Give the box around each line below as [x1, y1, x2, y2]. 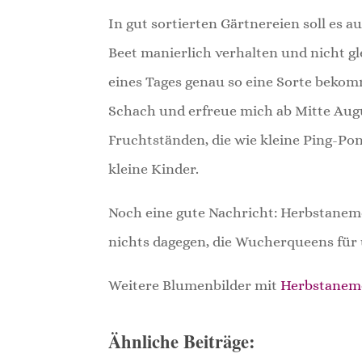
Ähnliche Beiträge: [108, 327, 256, 355]
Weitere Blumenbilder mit [108, 276, 281, 293]
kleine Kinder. [108, 160, 200, 177]
